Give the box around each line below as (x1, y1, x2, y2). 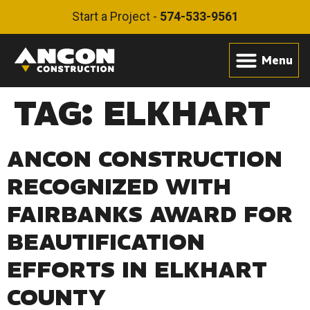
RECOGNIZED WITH (7, 172, 231, 201)
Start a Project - (71, 10, 160, 24)
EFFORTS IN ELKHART (7, 255, 267, 284)
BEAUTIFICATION (7, 228, 205, 256)
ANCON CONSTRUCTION (7, 145, 282, 173)
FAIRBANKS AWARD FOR (7, 200, 293, 228)
